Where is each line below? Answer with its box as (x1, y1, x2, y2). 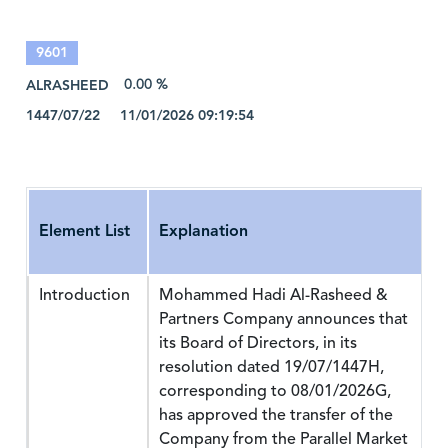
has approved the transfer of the (159, 403, 393, 427)
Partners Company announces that (159, 307, 408, 331)
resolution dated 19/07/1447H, (159, 355, 384, 379)
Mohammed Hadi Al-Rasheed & (159, 283, 388, 307)
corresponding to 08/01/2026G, (159, 379, 391, 403)
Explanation (159, 219, 248, 244)
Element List (39, 219, 130, 244)
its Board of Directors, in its (159, 331, 357, 355)
